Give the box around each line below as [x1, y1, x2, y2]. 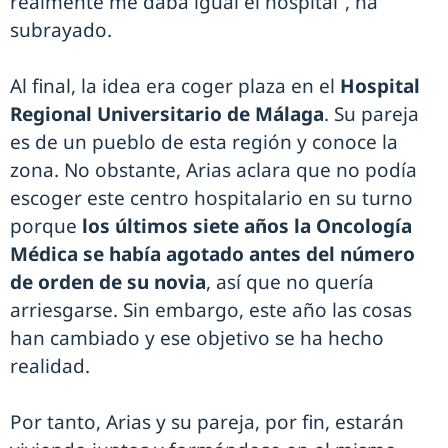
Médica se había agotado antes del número [10, 241, 415, 268]
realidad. [10, 353, 90, 380]
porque [10, 213, 77, 240]
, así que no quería [206, 269, 374, 296]
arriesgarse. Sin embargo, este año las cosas [10, 297, 412, 324]
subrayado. [10, 17, 112, 44]
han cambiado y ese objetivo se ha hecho [10, 325, 384, 352]
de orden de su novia [10, 269, 206, 296]
